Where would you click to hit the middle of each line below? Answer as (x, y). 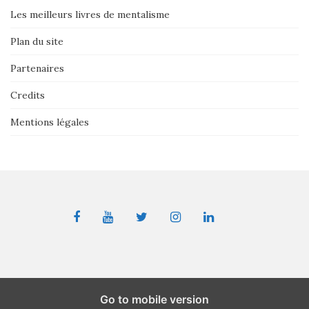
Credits (28, 96)
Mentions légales (50, 122)
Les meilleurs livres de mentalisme (90, 15)
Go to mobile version (154, 300)
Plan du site (37, 42)
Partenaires (37, 69)
